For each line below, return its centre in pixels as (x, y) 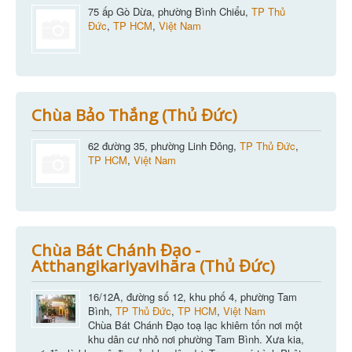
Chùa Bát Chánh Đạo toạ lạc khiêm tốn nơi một (195, 324)
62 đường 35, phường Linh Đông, (163, 146)
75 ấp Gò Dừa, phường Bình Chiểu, (169, 11)
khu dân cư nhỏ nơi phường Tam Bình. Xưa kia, (196, 339)
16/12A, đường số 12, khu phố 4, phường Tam (192, 296)
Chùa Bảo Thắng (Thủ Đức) (134, 115)
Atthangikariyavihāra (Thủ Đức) (153, 265)
